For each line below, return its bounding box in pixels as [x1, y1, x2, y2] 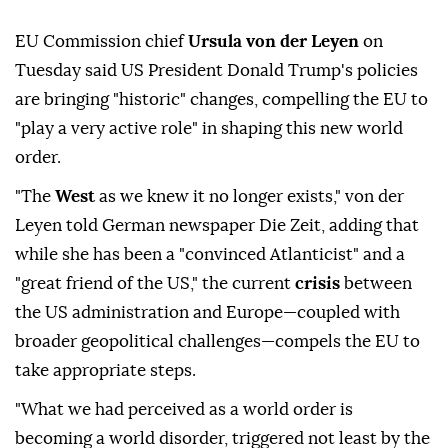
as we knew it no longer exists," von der [99, 188, 404, 206]
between [344, 275, 412, 293]
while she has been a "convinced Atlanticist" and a [15, 246, 405, 264]
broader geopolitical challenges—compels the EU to [15, 333, 420, 351]
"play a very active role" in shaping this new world [15, 120, 403, 138]
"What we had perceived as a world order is [15, 401, 353, 419]
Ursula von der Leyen [188, 33, 363, 51]
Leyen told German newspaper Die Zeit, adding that [15, 217, 419, 235]
